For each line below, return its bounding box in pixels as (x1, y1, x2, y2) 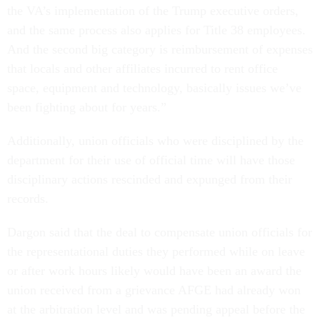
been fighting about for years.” (7, 100, 166, 115)
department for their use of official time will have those (7, 153, 295, 168)
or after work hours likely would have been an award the (7, 264, 301, 279)
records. (7, 191, 49, 206)
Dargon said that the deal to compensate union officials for (7, 225, 312, 240)
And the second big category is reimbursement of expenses (7, 42, 313, 57)
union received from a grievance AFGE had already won (7, 283, 301, 298)
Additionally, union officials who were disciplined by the (7, 134, 304, 149)
